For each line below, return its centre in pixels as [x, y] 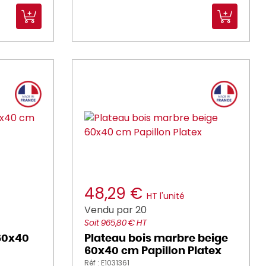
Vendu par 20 [115, 210]
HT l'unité [166, 196]
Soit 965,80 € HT [115, 223]
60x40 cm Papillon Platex [153, 251]
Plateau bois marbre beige [156, 239]
